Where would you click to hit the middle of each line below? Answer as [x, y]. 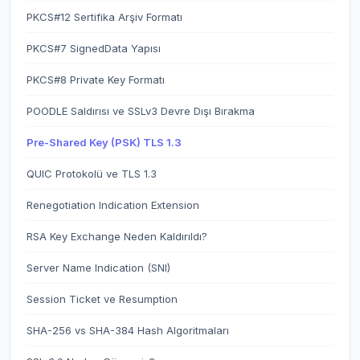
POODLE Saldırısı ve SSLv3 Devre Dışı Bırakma [141, 111]
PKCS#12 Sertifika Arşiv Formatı [104, 17]
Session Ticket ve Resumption [102, 299]
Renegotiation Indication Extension [113, 205]
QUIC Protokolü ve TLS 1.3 [92, 174]
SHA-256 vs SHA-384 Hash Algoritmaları [128, 330]
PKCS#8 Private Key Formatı [96, 80]
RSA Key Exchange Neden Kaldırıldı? [117, 236]
